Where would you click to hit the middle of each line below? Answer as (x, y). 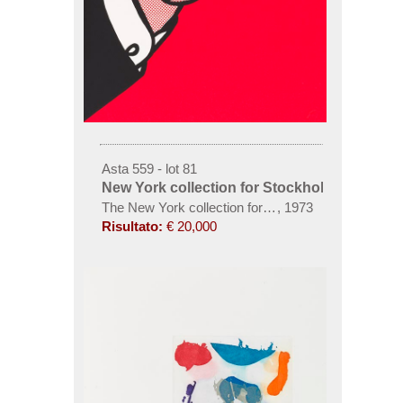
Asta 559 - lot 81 (149, 169)
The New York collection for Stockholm (215, 208)
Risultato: (132, 227)
